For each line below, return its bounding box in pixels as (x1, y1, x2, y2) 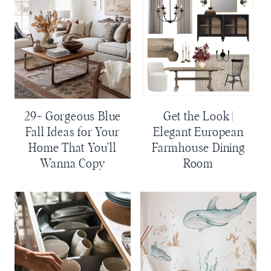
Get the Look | (163, 111, 234, 123)
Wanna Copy (40, 158, 105, 171)
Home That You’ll (28, 142, 117, 155)
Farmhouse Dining (152, 142, 245, 155)
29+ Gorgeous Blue (24, 111, 122, 123)
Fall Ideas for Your (25, 126, 120, 139)
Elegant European (153, 126, 244, 139)
